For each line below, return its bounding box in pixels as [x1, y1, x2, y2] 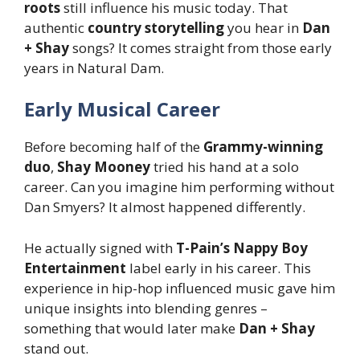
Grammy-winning [203, 137, 323, 157]
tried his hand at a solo [150, 157, 299, 177]
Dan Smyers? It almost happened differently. [24, 198, 305, 217]
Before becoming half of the [24, 137, 203, 157]
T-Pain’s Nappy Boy [176, 238, 308, 257]
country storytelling [88, 18, 224, 37]
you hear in [224, 18, 302, 37]
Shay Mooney [57, 157, 150, 177]
